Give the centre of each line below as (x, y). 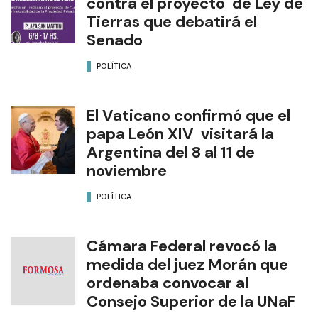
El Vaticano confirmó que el (188, 115)
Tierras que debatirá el (172, 21)
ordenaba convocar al (168, 283)
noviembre (127, 170)
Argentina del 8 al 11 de (171, 152)
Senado (115, 40)
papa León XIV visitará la (180, 133)
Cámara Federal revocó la (182, 246)
